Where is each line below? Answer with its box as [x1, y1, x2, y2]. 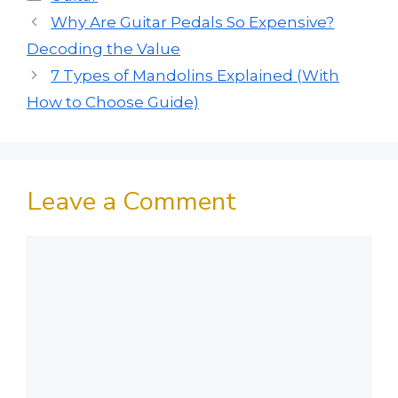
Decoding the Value [27, 39, 180, 58]
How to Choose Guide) [27, 92, 199, 111]
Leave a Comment [27, 183, 236, 219]
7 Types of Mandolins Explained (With [51, 66, 340, 84]
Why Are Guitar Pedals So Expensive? [51, 12, 335, 31]
